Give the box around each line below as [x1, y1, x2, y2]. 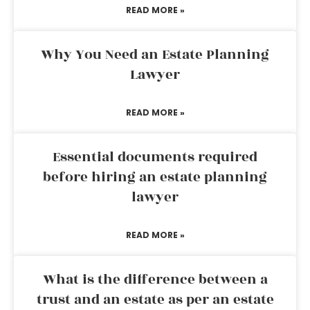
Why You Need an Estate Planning [41, 44, 269, 65]
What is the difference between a [42, 269, 268, 290]
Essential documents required [53, 147, 257, 167]
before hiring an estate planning [43, 167, 267, 188]
